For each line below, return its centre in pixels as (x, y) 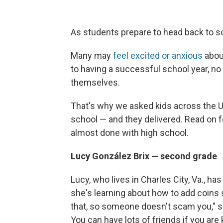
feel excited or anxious (158, 56)
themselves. (95, 82)
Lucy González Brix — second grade (144, 156)
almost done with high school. (130, 133)
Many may (92, 56)
